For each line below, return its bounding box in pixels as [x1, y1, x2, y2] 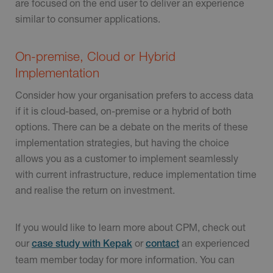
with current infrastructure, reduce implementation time [15, 168, 257, 180]
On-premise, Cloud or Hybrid [15, 49, 175, 64]
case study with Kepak [32, 238, 132, 250]
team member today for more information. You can [15, 253, 235, 266]
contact [146, 238, 179, 250]
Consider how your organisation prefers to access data [15, 88, 253, 101]
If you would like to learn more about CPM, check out [15, 221, 246, 233]
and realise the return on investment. [15, 183, 175, 196]
